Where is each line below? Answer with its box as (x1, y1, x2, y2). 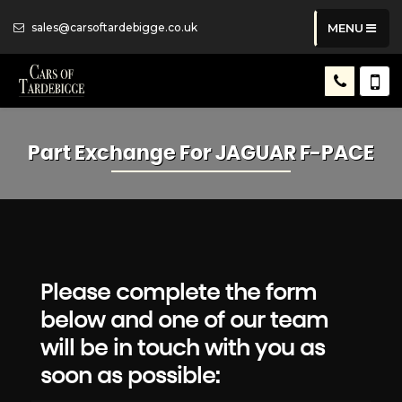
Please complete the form (40, 283, 317, 304)
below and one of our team (40, 310, 328, 332)
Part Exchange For (28, 144, 215, 163)
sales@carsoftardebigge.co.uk (29, 21, 197, 34)
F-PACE (296, 144, 374, 163)
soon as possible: (40, 366, 220, 388)
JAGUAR (215, 144, 296, 163)
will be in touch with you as (40, 338, 325, 360)
